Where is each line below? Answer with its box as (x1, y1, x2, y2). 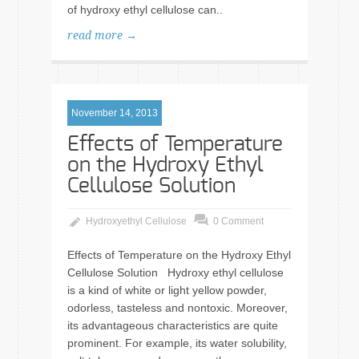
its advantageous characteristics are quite (67, 319, 278, 332)
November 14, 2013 (71, 107, 158, 119)
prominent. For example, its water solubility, (67, 337, 287, 349)
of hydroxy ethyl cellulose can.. (67, 3, 223, 16)
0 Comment (213, 216, 264, 227)
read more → (67, 29, 137, 42)
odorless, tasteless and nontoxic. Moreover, (67, 301, 288, 314)
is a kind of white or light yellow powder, (67, 284, 267, 296)
